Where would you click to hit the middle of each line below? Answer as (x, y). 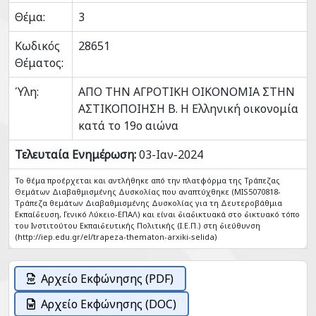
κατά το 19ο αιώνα (128, 126)
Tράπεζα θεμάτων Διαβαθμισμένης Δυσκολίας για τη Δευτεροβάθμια (148, 203)
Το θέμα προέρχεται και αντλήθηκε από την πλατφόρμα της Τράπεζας (147, 180)
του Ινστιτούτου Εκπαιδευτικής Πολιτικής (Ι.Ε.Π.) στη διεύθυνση (138, 225)
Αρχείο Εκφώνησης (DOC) (109, 304)
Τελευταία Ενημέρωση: (75, 154)
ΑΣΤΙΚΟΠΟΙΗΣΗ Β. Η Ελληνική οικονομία (188, 109)
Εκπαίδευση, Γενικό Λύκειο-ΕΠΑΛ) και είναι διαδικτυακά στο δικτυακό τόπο (157, 214)
